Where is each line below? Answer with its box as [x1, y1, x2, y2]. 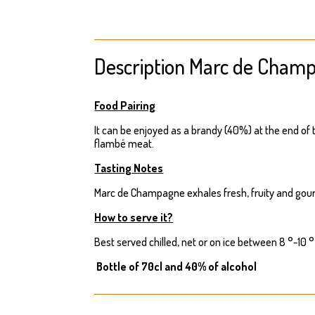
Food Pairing [94, 98, 156, 112]
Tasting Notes [94, 160, 164, 175]
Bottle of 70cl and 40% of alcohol [94, 259, 257, 274]
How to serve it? [94, 210, 174, 224]
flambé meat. [94, 136, 155, 150]
